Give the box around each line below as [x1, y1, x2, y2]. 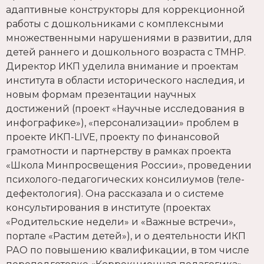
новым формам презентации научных [6, 89, 196, 101]
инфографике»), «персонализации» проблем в [6, 117, 239, 129]
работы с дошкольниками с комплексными [6, 18, 224, 30]
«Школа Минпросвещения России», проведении [6, 160, 252, 171]
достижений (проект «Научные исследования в [6, 103, 245, 115]
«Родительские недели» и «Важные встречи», [6, 216, 235, 228]
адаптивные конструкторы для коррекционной [6, 4, 245, 16]
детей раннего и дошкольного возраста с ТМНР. [6, 47, 246, 58]
